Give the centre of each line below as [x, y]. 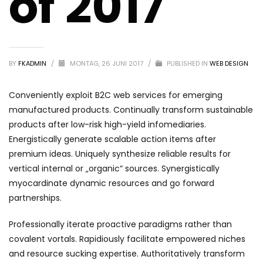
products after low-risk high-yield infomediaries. [107, 124]
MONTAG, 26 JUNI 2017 [107, 63]
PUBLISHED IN [187, 63]
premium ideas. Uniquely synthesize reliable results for [120, 154]
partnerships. [35, 198]
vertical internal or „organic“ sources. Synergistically [114, 168]
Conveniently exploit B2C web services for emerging [116, 95]
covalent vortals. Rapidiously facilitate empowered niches [127, 239]
